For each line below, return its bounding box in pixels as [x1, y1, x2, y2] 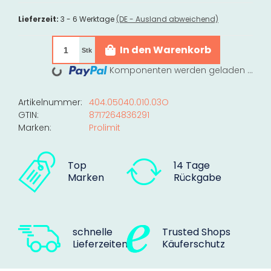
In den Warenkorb [119, 42, 211, 57]
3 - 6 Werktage [60, 14, 116, 25]
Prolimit [89, 122, 120, 134]
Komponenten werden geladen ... [109, 64, 253, 77]
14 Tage [174, 158, 210, 173]
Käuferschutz [162, 237, 225, 252]
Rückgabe [174, 171, 221, 185]
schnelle [73, 225, 113, 240]
